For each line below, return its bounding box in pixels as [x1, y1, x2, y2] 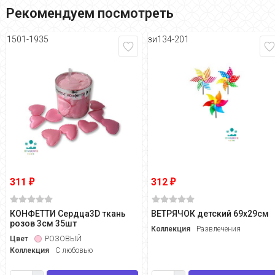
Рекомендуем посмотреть [6, 6, 174, 21]
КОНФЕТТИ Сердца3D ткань [10, 209, 126, 219]
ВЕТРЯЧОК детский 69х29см [151, 209, 269, 219]
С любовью [55, 246, 93, 255]
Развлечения [196, 225, 241, 234]
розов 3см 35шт [10, 219, 77, 229]
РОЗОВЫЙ [45, 234, 82, 244]
